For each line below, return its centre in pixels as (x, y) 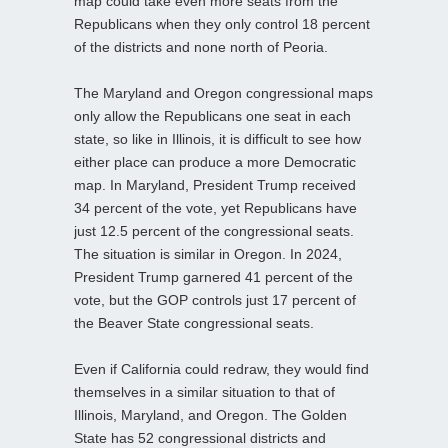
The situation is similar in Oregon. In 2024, (208, 254)
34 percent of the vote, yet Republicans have (215, 208)
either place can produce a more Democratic (215, 162)
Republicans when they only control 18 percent (222, 24)
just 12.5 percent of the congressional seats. (214, 231)
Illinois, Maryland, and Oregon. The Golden (210, 415)
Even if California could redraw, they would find (221, 369)
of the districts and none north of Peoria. (201, 47)
